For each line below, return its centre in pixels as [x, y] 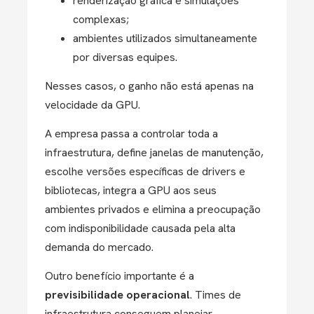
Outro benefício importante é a [120, 276]
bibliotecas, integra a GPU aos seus [131, 190]
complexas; [101, 19]
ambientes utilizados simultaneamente [165, 38]
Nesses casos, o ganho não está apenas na [149, 86]
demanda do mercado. [99, 247]
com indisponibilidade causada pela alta [140, 228]
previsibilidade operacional [117, 295]
